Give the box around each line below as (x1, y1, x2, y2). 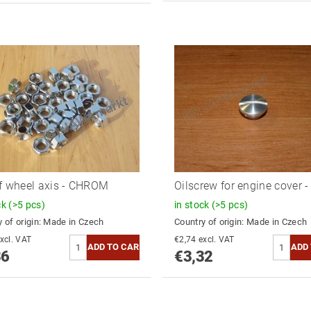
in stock (174, 199, 212, 210)
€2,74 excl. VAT (198, 234, 235, 244)
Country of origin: (174, 216, 247, 227)
